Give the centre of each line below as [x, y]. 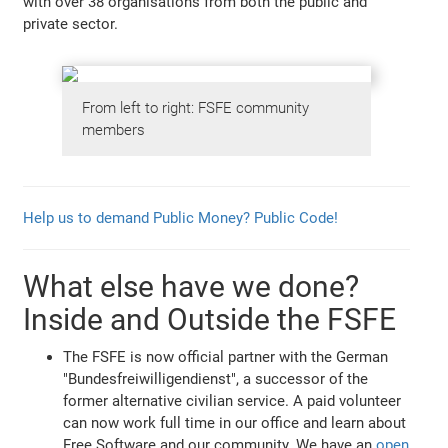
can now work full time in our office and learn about [235, 423]
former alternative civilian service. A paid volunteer [232, 401]
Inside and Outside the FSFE [210, 320]
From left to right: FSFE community [195, 107]
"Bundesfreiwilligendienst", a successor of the [216, 379]
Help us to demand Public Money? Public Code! [181, 218]
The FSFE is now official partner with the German [226, 357]
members [113, 129]
